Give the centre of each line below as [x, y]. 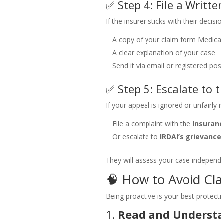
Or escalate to [136, 137]
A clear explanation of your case [164, 53]
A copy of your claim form [154, 40]
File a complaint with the [152, 124]
